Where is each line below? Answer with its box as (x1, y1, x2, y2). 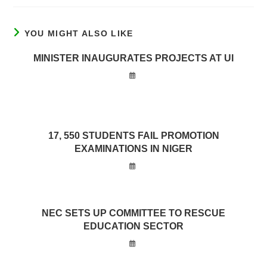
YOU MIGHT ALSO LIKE (24, 29, 133, 38)
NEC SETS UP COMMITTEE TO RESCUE (42, 208, 225, 218)
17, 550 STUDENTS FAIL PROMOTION (48, 131, 219, 141)
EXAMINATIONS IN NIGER (74, 144, 193, 154)
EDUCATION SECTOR (83, 221, 184, 231)
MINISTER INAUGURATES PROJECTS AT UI (33, 53, 234, 63)
